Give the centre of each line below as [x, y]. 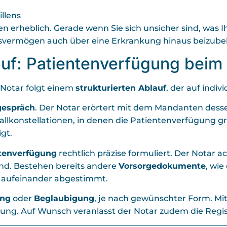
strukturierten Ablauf [121, 88]
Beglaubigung [64, 199]
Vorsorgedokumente [162, 166]
